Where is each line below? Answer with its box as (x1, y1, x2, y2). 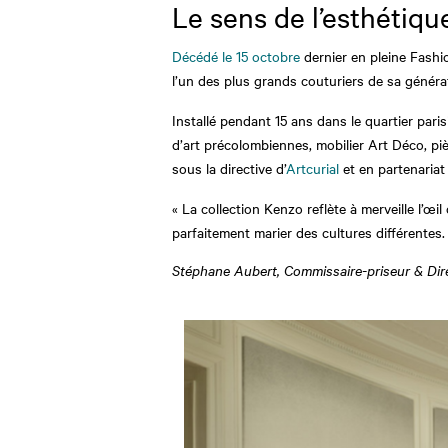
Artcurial (286, 158, 339, 179)
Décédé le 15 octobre (172, 46, 300, 67)
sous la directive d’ (172, 158, 286, 179)
